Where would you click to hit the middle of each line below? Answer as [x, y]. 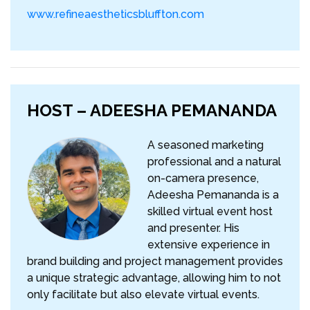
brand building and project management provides [155, 262]
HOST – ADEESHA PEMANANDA [152, 111]
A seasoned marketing [206, 145]
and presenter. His [193, 228]
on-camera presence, [203, 179]
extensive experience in [209, 245]
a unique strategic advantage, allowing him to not [154, 278]
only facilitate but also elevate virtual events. [143, 295]
